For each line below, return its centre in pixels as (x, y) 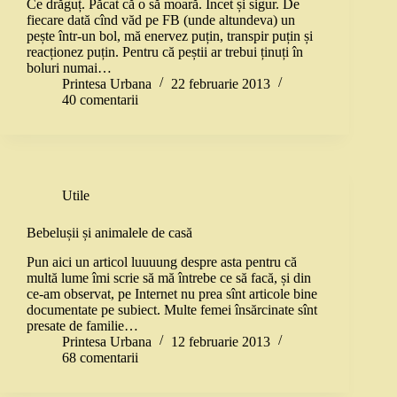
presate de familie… (82, 325)
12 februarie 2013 (221, 341)
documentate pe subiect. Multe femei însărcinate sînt (172, 309)
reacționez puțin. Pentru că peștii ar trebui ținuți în (165, 52)
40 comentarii (100, 100)
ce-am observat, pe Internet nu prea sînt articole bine (172, 293)
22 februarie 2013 (221, 84)
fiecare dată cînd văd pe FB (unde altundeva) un (161, 20)
